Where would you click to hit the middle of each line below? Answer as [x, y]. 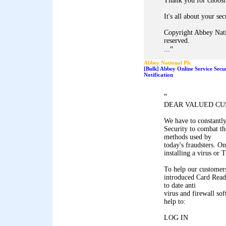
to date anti [180, 185]
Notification [158, 75]
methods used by [188, 137]
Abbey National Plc [167, 63]
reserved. [177, 41]
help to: [175, 202]
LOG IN [176, 218]
